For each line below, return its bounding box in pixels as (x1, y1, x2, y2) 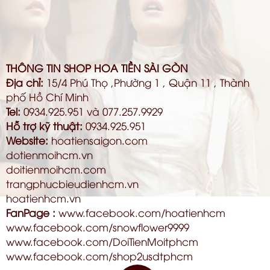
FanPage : (6, 205, 58, 219)
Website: (6, 133, 48, 147)
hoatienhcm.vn (6, 190, 81, 205)
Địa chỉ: (6, 75, 43, 89)
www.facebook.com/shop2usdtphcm (6, 248, 193, 263)
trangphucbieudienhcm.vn (6, 176, 139, 190)
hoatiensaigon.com (51, 133, 148, 147)
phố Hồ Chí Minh (6, 89, 89, 104)
